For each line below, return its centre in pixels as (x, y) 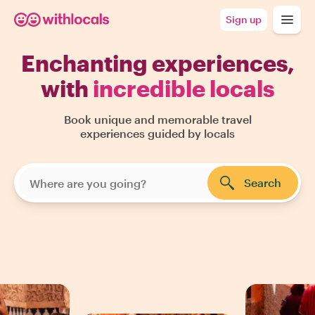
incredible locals (184, 88)
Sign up (244, 19)
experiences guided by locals (157, 133)
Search (263, 182)
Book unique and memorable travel (157, 119)
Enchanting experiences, (157, 63)
